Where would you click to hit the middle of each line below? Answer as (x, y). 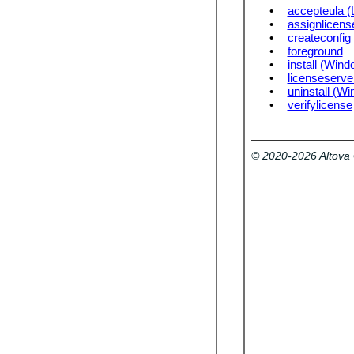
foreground (315, 51)
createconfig (319, 37)
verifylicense (320, 104)
